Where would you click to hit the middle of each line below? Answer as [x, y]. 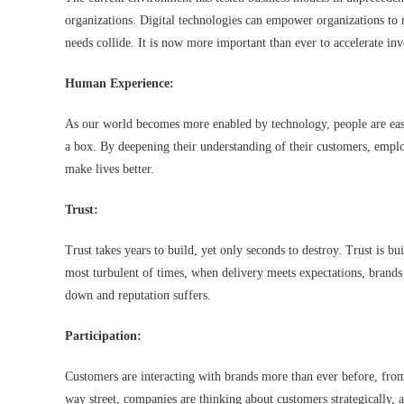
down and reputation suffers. [138, 296]
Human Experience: [121, 84]
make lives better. [110, 170]
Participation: [105, 336]
